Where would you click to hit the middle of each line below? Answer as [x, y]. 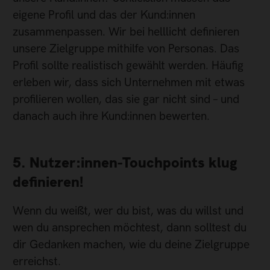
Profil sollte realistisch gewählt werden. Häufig [128, 66]
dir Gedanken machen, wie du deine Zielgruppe [131, 245]
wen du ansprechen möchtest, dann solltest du [130, 228]
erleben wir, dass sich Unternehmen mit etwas [129, 83]
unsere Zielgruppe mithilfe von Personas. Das [126, 49]
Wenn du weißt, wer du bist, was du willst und [128, 211]
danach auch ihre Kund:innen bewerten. [111, 116]
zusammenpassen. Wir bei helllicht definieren [126, 32]
